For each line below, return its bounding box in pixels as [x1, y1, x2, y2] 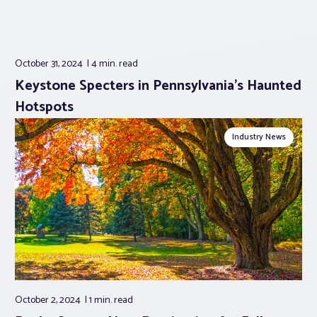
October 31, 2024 [15, 56, 85, 73]
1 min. [89, 292, 114, 309]
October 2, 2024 [15, 292, 83, 309]
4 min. [91, 56, 119, 73]
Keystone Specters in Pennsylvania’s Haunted [15, 74, 301, 98]
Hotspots [15, 96, 74, 120]
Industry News [232, 130, 286, 144]
